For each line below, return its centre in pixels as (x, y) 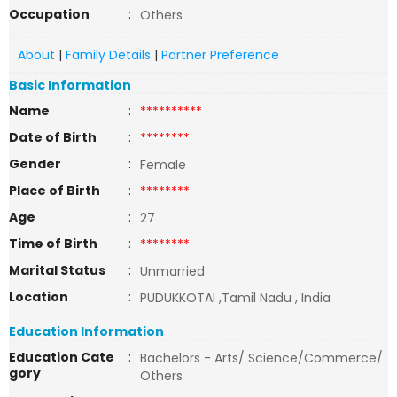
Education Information (86, 331)
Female (163, 165)
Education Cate (62, 357)
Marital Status (57, 270)
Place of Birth (54, 191)
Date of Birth (53, 137)
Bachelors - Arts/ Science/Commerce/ (261, 358)
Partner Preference (220, 55)
